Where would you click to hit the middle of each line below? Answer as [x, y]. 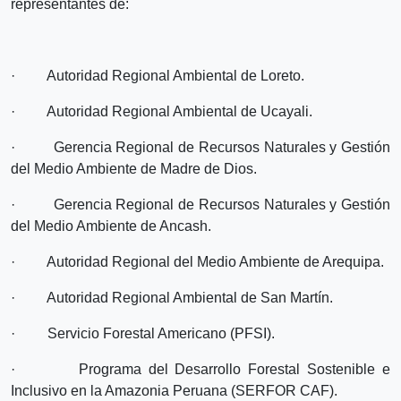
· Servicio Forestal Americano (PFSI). [143, 333]
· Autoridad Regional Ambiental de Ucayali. [162, 111]
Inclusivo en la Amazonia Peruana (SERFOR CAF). [174, 390]
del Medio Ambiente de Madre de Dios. [134, 168]
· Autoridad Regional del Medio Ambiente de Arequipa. [197, 261]
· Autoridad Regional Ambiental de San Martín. [172, 297]
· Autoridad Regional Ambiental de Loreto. [158, 75]
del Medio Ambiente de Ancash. [111, 226]
